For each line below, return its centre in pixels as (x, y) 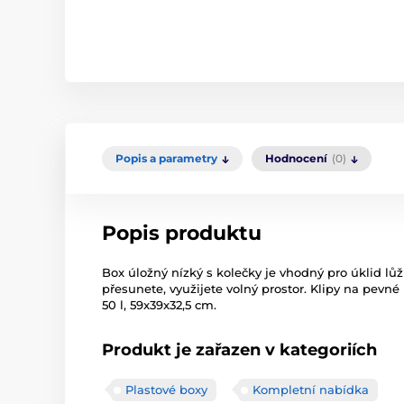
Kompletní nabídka (311, 390)
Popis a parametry (166, 159)
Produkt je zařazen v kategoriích (239, 350)
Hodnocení (296, 159)
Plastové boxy (166, 390)
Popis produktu (182, 234)
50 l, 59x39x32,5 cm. (159, 305)
